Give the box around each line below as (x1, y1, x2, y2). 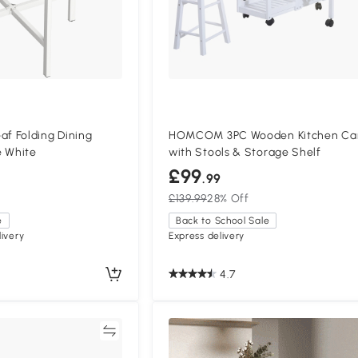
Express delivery (168, 229, 245, 241)
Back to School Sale (175, 214, 270, 226)
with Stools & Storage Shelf (168, 145, 321, 159)
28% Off (206, 191, 249, 205)
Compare (49, 323, 100, 337)
